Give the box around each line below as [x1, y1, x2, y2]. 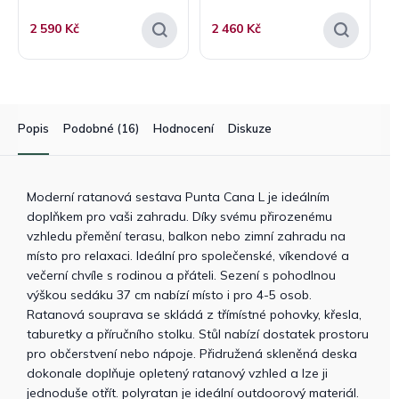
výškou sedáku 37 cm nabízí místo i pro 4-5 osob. [27, 286, 312, 303]
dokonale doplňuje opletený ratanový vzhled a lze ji [27, 364, 328, 381]
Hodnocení [153, 120, 214, 135]
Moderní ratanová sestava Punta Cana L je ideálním [27, 188, 330, 205]
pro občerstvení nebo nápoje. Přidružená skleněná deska [27, 345, 357, 362]
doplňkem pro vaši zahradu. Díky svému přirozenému [27, 208, 332, 224]
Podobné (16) [63, 120, 139, 135]
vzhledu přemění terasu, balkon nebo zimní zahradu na [27, 227, 346, 244]
